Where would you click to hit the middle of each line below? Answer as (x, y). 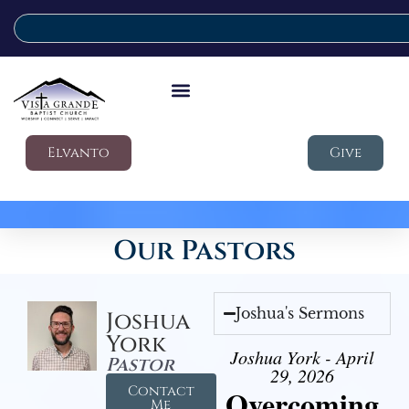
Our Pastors (204, 251)
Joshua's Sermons (300, 313)
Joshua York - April (302, 357)
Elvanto (79, 153)
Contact (161, 391)
